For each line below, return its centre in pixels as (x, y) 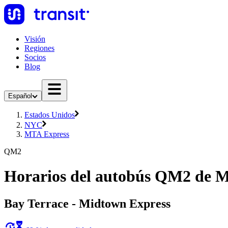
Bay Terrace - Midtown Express (87, 203)
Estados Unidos (50, 115)
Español (20, 96)
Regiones (39, 48)
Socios (35, 57)
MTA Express (47, 134)
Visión (35, 39)
